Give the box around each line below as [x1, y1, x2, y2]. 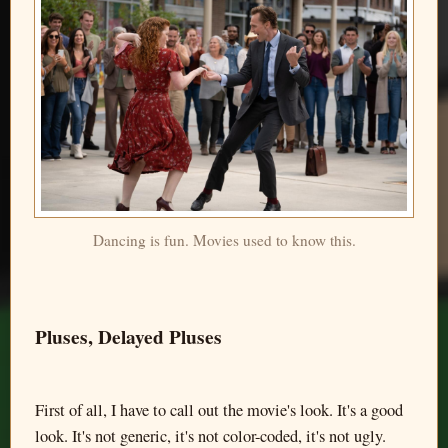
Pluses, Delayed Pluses [35, 321, 222, 351]
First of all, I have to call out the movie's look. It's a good [35, 399, 403, 422]
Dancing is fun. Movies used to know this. [92, 229, 356, 250]
